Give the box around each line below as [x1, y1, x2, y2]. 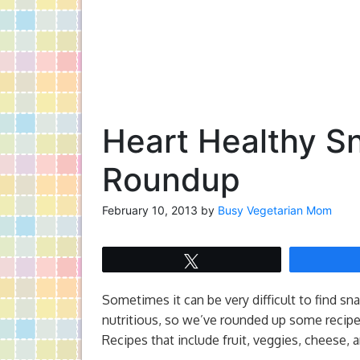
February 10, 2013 [102, 203, 198, 217]
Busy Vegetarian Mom [218, 203, 332, 217]
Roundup [102, 160, 240, 199]
